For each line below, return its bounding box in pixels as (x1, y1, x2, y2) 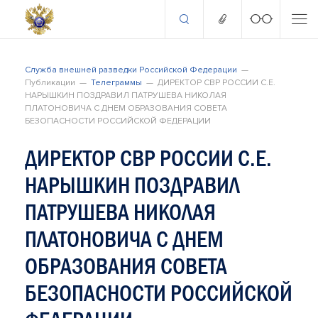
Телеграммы (91, 77, 142, 88)
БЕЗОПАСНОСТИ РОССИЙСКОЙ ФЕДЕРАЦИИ (25, 116, 211, 126)
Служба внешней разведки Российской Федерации (25, 65, 237, 75)
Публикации (25, 77, 75, 88)
